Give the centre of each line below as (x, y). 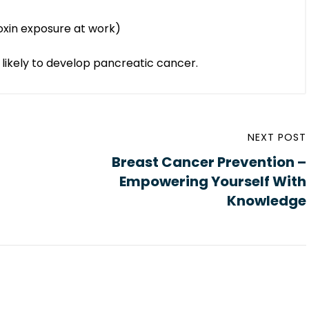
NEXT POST (277, 137)
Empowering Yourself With (212, 181)
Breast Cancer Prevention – (209, 162)
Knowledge (266, 200)
